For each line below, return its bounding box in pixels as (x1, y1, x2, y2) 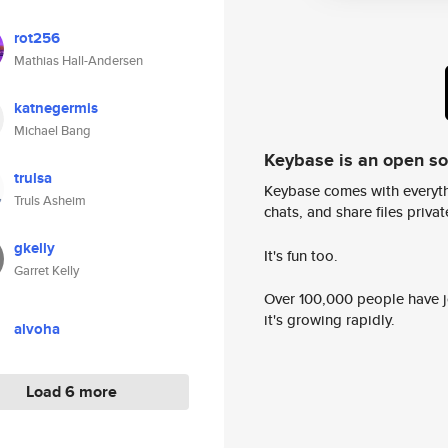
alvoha (14, 318, 60, 340)
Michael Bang (14, 121, 91, 140)
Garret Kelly (14, 261, 79, 280)
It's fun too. (264, 244, 338, 266)
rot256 (14, 27, 60, 49)
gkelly (14, 237, 55, 259)
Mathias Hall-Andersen (14, 51, 143, 70)
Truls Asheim (14, 191, 86, 210)
